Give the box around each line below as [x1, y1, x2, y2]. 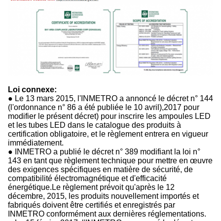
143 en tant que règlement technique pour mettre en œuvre [8, 156, 213, 165]
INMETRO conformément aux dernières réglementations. [8, 209, 206, 218]
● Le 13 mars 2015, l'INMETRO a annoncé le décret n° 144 [8, 94, 213, 103]
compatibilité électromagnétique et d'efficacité [8, 174, 167, 183]
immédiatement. [8, 138, 64, 147]
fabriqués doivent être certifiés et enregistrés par [8, 200, 175, 209]
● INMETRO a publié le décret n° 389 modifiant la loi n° [8, 147, 200, 156]
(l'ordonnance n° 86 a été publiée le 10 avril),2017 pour [8, 103, 199, 111]
